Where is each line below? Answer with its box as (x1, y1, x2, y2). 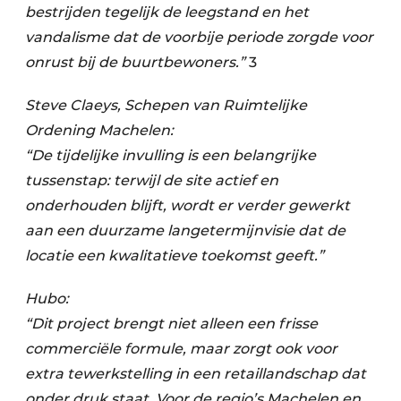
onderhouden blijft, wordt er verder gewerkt (25, 197, 350, 215)
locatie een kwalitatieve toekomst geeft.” (25, 247, 328, 265)
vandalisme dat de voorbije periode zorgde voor (25, 29, 373, 47)
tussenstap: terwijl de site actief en (25, 172, 278, 190)
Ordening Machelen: (25, 122, 177, 140)
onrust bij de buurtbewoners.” (25, 54, 249, 72)
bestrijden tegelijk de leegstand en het (25, 4, 309, 21)
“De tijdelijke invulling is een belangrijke (25, 147, 316, 165)
